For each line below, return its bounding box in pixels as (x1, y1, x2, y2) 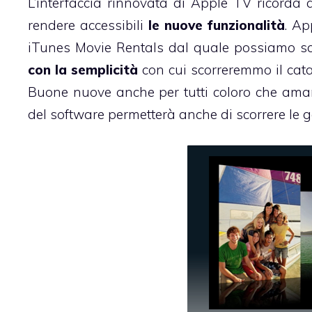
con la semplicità (28, 61, 142, 78)
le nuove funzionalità (143, 16, 286, 33)
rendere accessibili (28, 16, 143, 33)
